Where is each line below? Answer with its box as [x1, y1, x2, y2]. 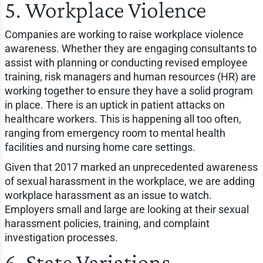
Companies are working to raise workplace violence [4, 28, 244, 41]
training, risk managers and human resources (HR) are [4, 70, 256, 83]
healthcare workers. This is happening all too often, [4, 112, 241, 125]
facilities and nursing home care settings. [4, 140, 195, 153]
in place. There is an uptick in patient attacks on [4, 98, 225, 111]
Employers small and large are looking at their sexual [4, 203, 249, 215]
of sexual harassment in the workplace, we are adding [4, 174, 255, 187]
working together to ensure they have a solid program [4, 84, 253, 97]
